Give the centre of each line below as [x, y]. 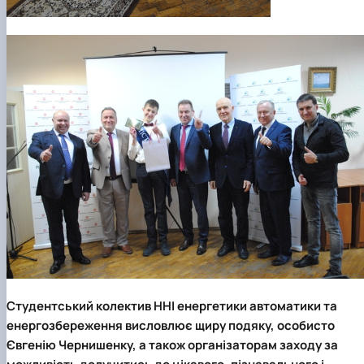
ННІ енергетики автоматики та [245, 305]
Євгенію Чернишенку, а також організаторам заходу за [172, 344]
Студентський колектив [80, 305]
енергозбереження [65, 325]
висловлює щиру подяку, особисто [229, 325]
